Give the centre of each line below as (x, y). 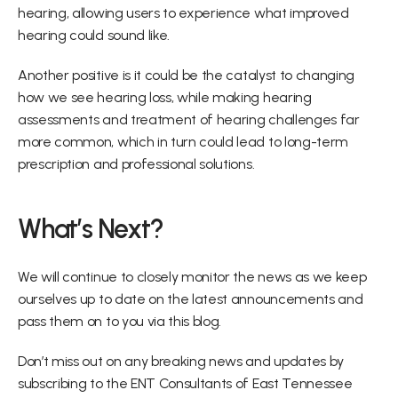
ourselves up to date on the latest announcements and (191, 299)
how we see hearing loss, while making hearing (165, 97)
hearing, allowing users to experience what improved (183, 13)
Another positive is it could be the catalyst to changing (187, 75)
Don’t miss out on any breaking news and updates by (181, 361)
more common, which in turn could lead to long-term (183, 142)
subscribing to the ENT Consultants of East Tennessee (185, 383)
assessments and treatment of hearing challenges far (189, 119)
